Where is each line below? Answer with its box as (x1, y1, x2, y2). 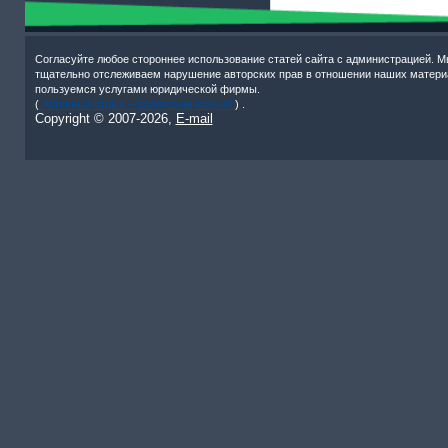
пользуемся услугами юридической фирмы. (34, 83, 260, 95)
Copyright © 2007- (34, 111, 140, 126)
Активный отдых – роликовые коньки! (38, 98, 235, 110)
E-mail (175, 111, 213, 126)
